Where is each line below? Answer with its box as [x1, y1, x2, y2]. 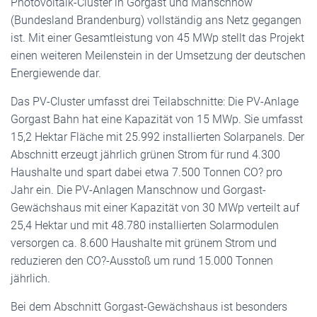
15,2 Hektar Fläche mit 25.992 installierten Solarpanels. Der [11, 130, 304, 144]
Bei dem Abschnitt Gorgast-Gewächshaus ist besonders [11, 300, 287, 313]
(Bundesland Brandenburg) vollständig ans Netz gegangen [11, 13, 301, 27]
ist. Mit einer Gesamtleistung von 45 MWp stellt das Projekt [11, 31, 304, 45]
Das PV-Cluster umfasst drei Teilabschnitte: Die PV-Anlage [11, 95, 299, 108]
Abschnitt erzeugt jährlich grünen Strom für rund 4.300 [11, 148, 280, 161]
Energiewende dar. [11, 67, 101, 80]
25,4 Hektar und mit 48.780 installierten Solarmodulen [11, 219, 279, 232]
